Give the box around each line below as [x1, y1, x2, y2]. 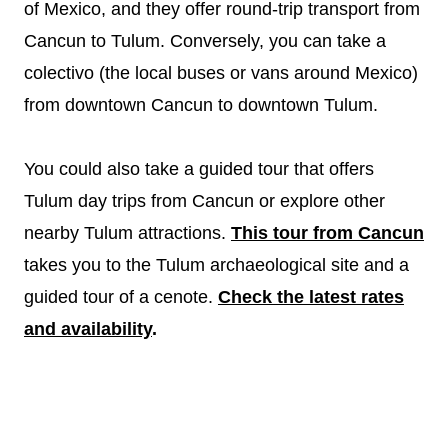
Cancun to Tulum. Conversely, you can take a [24, 31, 386, 51]
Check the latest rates [218, 287, 404, 307]
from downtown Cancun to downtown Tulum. [24, 95, 378, 115]
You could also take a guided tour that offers [24, 159, 374, 179]
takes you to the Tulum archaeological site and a [24, 255, 409, 275]
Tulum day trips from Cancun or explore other [24, 191, 385, 211]
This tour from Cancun [231, 223, 424, 243]
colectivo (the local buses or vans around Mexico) [24, 63, 418, 83]
